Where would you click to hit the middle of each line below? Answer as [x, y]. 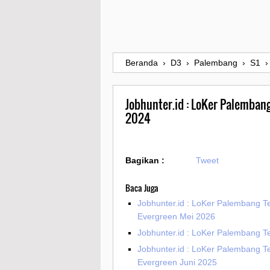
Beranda [142, 63]
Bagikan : [145, 161]
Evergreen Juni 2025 [177, 262]
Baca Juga [142, 188]
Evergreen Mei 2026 [176, 217]
